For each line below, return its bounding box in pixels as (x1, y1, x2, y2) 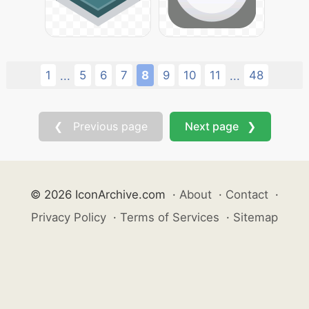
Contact (226, 188, 268, 201)
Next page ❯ (184, 119, 256, 133)
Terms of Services (120, 210, 219, 224)
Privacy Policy (31, 210, 106, 224)
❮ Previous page (53, 119, 148, 133)
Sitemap (233, 210, 278, 224)
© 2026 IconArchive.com (30, 188, 166, 201)
